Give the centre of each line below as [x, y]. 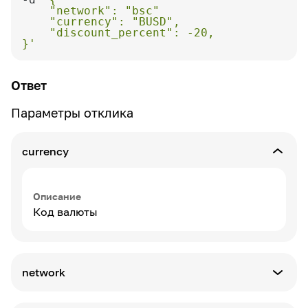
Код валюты [65, 212]
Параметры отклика [72, 113]
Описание [57, 196]
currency [45, 151]
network [44, 272]
